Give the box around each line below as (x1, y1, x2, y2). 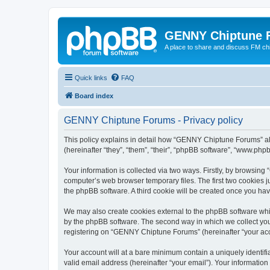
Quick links (75, 74, 107, 81)
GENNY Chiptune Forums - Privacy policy (64, 115, 243, 125)
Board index (75, 92, 113, 99)
